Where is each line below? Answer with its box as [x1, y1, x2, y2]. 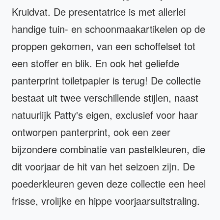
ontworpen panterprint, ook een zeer [12, 124, 170, 139]
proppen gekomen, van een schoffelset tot [12, 38, 195, 53]
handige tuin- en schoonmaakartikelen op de [12, 21, 205, 36]
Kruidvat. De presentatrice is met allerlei [12, 4, 186, 19]
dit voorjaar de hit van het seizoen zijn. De [12, 159, 195, 173]
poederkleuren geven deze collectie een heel [12, 176, 206, 191]
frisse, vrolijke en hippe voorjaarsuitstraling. [12, 193, 200, 208]
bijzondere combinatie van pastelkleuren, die [12, 141, 205, 156]
